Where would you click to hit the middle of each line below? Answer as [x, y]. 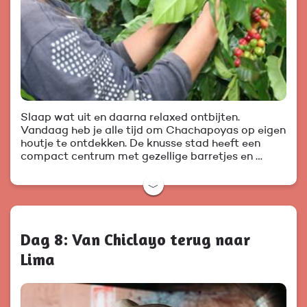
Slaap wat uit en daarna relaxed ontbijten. [130, 118]
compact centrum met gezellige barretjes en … [142, 157]
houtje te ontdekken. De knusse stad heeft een [140, 144]
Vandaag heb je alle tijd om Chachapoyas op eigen [153, 131]
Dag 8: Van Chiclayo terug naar [135, 240]
